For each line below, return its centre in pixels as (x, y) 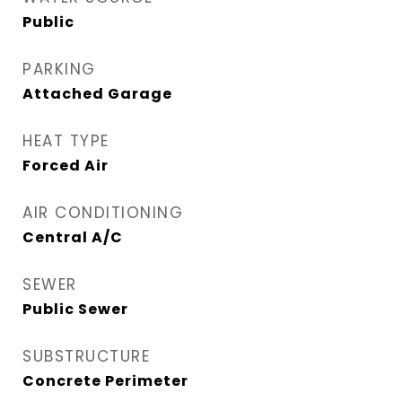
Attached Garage (97, 93)
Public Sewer (75, 309)
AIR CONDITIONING (103, 212)
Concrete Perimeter (105, 380)
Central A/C (73, 237)
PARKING (59, 69)
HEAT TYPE (66, 140)
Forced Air (66, 165)
